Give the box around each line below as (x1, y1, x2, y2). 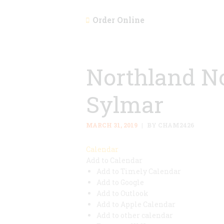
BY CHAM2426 (145, 121, 194, 129)
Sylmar (86, 89, 163, 119)
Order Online (92, 14, 144, 25)
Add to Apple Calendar (96, 199, 175, 209)
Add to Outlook (96, 188, 148, 198)
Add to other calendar (96, 210, 173, 220)
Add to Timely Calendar (96, 166, 181, 176)
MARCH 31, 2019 (86, 121, 137, 129)
